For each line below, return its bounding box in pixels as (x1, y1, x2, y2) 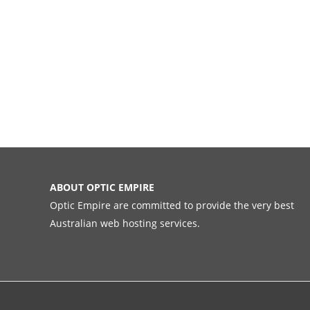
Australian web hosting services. (50, 217, 200, 230)
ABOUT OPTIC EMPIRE (50, 181, 154, 194)
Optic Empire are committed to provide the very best (50, 199, 294, 212)
